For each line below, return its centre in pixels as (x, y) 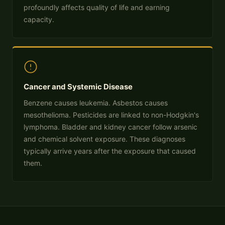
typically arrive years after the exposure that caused (110, 151)
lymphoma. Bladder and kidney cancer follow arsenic (110, 127)
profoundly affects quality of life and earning (97, 7)
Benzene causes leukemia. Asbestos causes (96, 103)
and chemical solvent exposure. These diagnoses (104, 139)
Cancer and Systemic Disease (78, 87)
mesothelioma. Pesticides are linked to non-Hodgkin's (111, 115)
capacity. (39, 19)
